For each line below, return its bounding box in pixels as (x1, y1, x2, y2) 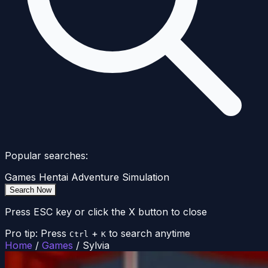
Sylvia (83, 239, 109, 252)
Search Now (10, 185, 51, 195)
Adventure (71, 171, 119, 184)
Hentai (39, 171, 68, 184)
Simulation (122, 171, 169, 184)
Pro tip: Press (5, 227, 66, 240)
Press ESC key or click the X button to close (5, 206, 207, 218)
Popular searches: (5, 150, 88, 162)
